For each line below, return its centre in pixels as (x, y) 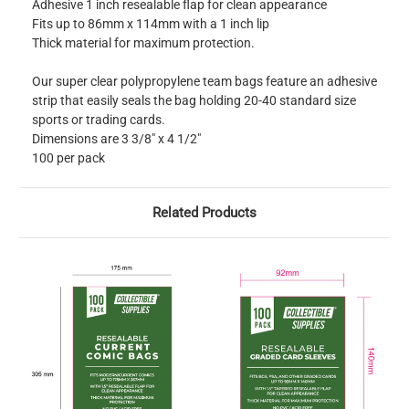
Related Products (204, 213)
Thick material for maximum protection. (143, 43)
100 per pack (68, 158)
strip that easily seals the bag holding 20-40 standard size (194, 101)
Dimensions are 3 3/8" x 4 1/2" (116, 139)
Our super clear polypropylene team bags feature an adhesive (204, 82)
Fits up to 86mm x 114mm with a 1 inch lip (151, 24)
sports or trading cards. (99, 120)
